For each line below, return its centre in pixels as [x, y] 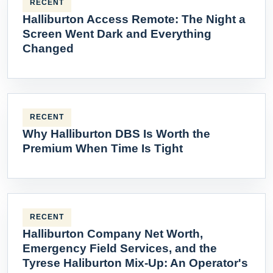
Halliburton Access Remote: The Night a [134, 19]
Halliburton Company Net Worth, [113, 233]
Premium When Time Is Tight [103, 148]
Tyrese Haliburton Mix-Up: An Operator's [135, 263]
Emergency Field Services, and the [120, 248]
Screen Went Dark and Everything [117, 34]
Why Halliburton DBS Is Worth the [116, 133]
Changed [48, 48]
